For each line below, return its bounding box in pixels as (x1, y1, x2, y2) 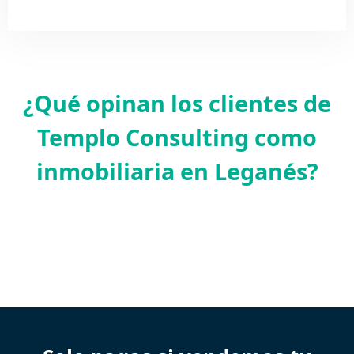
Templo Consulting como (37, 121, 317, 153)
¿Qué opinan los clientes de (23, 87, 331, 119)
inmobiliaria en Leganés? (36, 155, 318, 186)
